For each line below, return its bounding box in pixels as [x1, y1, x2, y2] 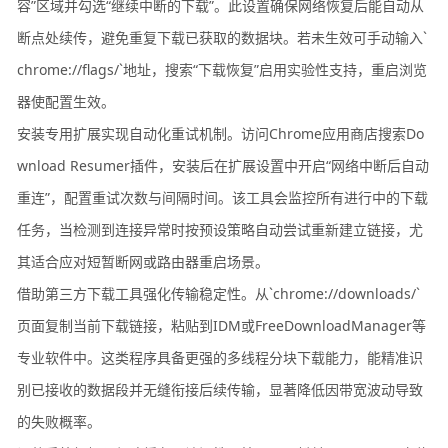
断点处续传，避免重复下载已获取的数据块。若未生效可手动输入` [17, 27, 428, 47]
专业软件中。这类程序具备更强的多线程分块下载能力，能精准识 [17, 347, 424, 367]
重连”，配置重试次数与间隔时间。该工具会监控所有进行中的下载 [17, 187, 429, 207]
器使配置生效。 [17, 91, 116, 111]
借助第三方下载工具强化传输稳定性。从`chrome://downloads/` [17, 283, 421, 303]
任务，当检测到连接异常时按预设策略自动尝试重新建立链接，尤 [17, 219, 424, 239]
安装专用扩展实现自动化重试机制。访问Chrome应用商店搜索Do [17, 123, 425, 143]
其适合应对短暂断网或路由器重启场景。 [17, 251, 270, 271]
